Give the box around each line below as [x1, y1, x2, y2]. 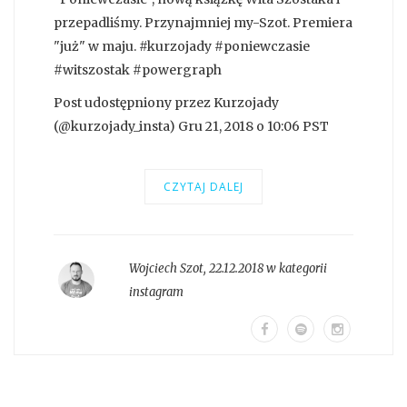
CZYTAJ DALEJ [164, 179, 243, 195]
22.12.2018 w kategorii [208, 261, 327, 277]
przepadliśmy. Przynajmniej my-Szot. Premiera [54, 15, 352, 32]
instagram [128, 284, 184, 301]
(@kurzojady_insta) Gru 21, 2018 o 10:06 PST [54, 118, 329, 135]
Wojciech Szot [128, 261, 203, 277]
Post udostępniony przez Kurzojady [54, 94, 279, 112]
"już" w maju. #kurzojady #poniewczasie [54, 38, 310, 55]
